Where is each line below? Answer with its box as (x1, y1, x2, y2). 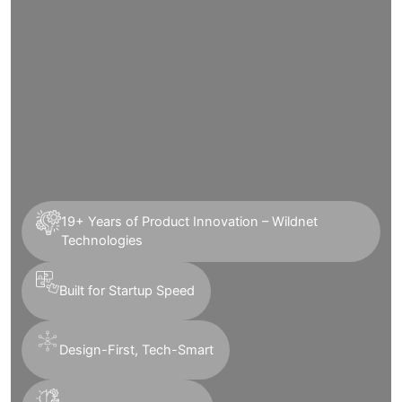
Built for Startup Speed (58, 283, 195, 300)
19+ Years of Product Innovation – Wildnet (60, 213, 318, 230)
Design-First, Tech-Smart (59, 341, 214, 358)
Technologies (60, 232, 143, 249)
